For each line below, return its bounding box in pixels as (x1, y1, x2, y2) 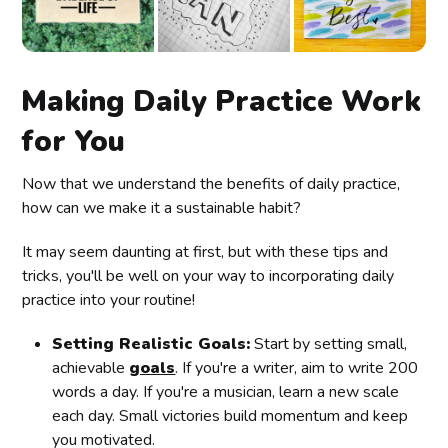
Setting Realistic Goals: (52, 332, 251, 355)
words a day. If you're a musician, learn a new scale (52, 380, 400, 403)
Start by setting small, (250, 332, 408, 355)
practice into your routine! (22, 288, 196, 311)
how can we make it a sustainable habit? (22, 196, 302, 219)
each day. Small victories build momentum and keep (52, 404, 409, 427)
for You (21, 121, 126, 161)
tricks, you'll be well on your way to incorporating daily (22, 264, 395, 287)
